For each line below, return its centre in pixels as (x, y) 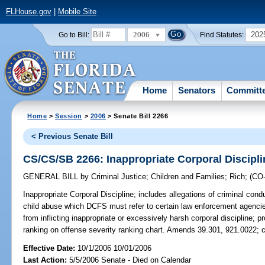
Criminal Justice (118, 177)
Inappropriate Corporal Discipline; (80, 195)
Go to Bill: (74, 35)
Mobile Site (77, 12)
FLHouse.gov (28, 12)
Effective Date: (51, 248)
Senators (197, 90)
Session (69, 116)
